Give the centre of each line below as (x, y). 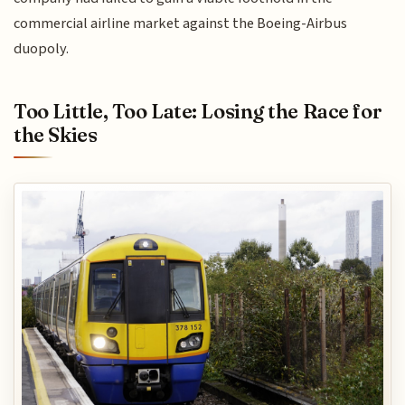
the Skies (56, 134)
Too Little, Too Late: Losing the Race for (198, 111)
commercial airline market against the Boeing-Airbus (181, 23)
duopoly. (42, 48)
